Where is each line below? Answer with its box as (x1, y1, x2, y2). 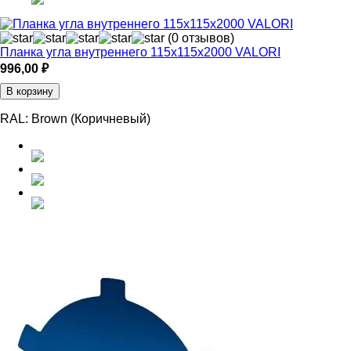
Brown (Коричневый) (31, 112, 150, 126)
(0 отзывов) (168, 31, 234, 45)
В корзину (6, 85, 53, 98)
